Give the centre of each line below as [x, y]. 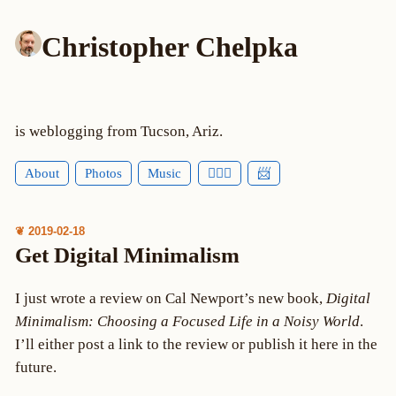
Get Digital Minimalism [127, 255]
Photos [104, 174]
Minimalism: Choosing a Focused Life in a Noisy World [187, 321]
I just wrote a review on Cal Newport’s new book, [170, 298]
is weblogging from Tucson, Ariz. [118, 131]
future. [35, 367]
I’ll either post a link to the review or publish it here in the [196, 344]
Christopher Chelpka [169, 46]
